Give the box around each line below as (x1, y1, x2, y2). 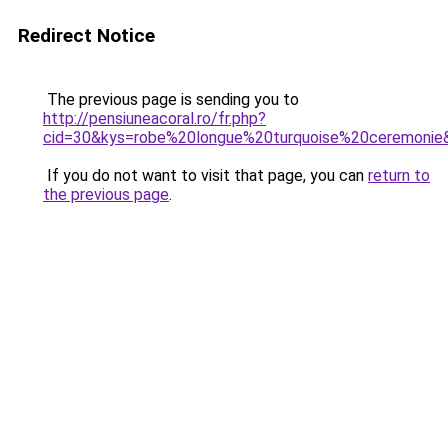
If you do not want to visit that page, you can (43, 166, 368, 185)
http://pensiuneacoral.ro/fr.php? (43, 109, 266, 128)
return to (368, 166, 430, 185)
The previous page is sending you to (43, 90, 299, 109)
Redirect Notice (18, 24, 155, 47)
